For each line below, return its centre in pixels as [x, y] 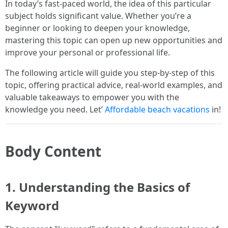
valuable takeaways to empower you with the [92, 97]
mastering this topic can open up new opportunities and [114, 40]
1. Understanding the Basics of [97, 187]
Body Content [53, 151]
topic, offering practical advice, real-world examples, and [114, 85]
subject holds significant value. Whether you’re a [98, 16]
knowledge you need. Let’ [55, 109]
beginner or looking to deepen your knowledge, [97, 28]
